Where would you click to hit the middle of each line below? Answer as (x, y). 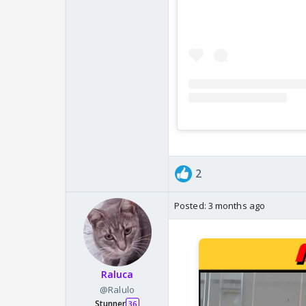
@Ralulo (117, 289)
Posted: (191, 205)
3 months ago (237, 205)
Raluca (117, 274)
